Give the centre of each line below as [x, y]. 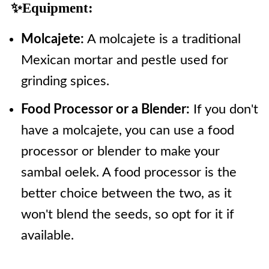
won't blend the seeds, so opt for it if [127, 214]
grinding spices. [65, 81]
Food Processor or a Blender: [105, 109]
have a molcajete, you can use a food [127, 130]
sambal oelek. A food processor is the [128, 172]
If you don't [224, 109]
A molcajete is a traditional [164, 39]
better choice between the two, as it [126, 193]
